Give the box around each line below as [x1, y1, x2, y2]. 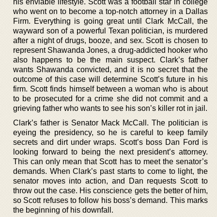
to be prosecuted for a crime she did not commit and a [13, 94, 208, 103]
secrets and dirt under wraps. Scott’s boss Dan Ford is [13, 138, 208, 146]
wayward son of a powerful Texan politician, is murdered [13, 27, 208, 35]
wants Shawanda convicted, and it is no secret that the [13, 65, 208, 74]
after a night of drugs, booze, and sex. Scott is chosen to [13, 36, 208, 45]
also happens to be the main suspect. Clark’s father [13, 56, 208, 64]
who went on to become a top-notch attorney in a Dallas [13, 7, 208, 15]
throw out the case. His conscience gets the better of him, [13, 186, 208, 195]
